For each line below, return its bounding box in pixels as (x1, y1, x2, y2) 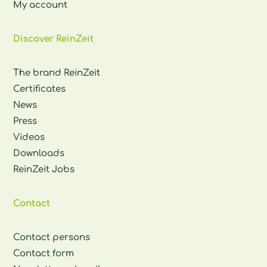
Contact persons (13, 232, 91, 243)
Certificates (13, 84, 66, 95)
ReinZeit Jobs (13, 164, 75, 175)
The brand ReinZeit (13, 68, 101, 79)
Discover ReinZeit (13, 34, 94, 45)
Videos (13, 132, 45, 143)
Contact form (13, 249, 74, 259)
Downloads (13, 148, 65, 159)
